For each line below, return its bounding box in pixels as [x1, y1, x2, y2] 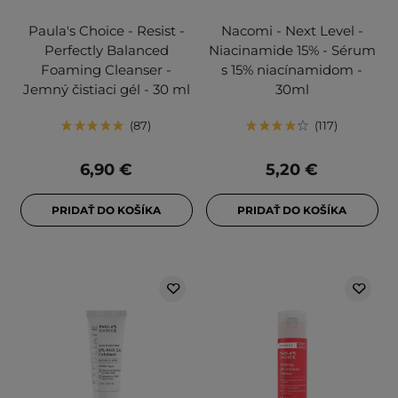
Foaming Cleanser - [41, 61, 171, 79]
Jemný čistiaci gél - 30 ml [22, 81, 190, 99]
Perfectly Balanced [44, 42, 169, 60]
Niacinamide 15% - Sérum [208, 42, 376, 60]
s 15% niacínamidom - [221, 61, 362, 79]
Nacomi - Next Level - [220, 22, 363, 40]
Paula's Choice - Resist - [28, 22, 185, 40]
